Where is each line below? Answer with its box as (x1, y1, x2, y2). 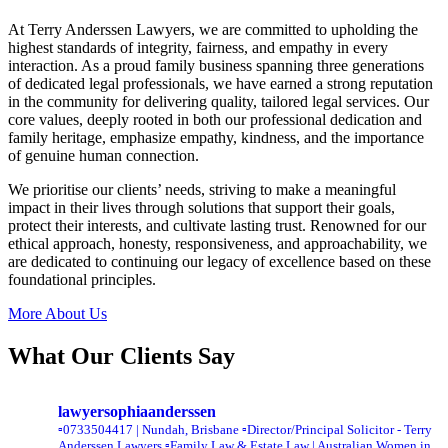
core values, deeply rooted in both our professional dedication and (8, 111, 422, 129)
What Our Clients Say (8, 343, 235, 370)
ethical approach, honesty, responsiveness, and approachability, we (8, 235, 427, 253)
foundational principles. (8, 271, 156, 289)
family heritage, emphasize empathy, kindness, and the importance (8, 129, 424, 147)
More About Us (8, 305, 107, 323)
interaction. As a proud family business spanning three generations (8, 57, 424, 75)
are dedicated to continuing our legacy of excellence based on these (8, 253, 431, 271)
